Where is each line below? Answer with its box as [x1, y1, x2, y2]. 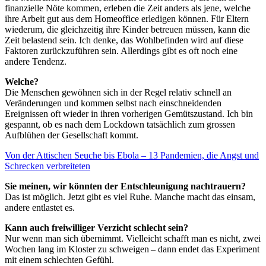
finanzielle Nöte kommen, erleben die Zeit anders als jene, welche [5, 2, 251, 13]
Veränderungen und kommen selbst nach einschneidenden [5, 97, 221, 108]
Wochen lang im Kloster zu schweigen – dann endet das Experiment [5, 243, 259, 254]
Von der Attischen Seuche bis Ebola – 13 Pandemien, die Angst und [5, 150, 259, 160]
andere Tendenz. [5, 56, 66, 66]
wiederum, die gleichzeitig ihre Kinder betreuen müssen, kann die [5, 24, 250, 34]
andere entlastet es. [5, 202, 75, 213]
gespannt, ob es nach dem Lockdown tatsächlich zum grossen [5, 119, 235, 129]
